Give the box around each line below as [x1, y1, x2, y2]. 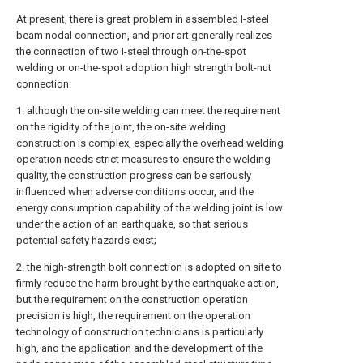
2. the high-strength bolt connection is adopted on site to [16, 261, 282, 273]
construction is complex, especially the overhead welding [16, 137, 284, 149]
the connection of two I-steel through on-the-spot [16, 45, 246, 58]
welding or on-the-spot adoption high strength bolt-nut [16, 62, 271, 74]
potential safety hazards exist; [16, 234, 156, 246]
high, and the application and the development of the [16, 342, 263, 354]
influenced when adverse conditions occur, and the [16, 186, 254, 198]
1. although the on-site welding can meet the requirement [16, 105, 280, 117]
